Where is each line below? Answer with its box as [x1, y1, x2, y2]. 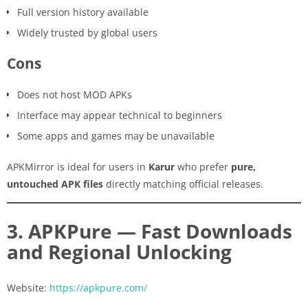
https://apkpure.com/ [49, 280, 147, 294]
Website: [7, 280, 49, 294]
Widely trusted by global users [17, 25, 157, 39]
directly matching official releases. [103, 177, 263, 190]
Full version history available [17, 5, 148, 19]
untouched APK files [7, 177, 103, 190]
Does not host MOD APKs [17, 87, 132, 101]
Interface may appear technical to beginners [17, 108, 222, 122]
